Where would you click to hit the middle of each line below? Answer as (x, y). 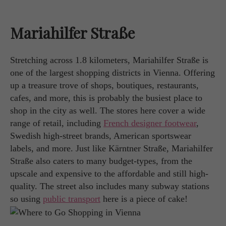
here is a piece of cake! (144, 199)
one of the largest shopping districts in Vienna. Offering (112, 73)
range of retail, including (57, 123)
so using (26, 199)
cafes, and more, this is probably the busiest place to (106, 98)
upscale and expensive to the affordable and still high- (109, 174)
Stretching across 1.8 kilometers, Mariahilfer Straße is (109, 60)
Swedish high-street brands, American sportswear (101, 136)
